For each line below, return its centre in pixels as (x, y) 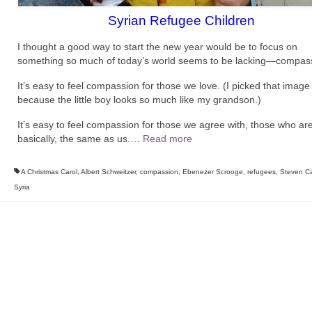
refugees (261, 171)
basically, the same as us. (73, 138)
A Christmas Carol (49, 171)
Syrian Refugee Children (181, 20)
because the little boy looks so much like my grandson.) (139, 99)
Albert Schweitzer (108, 171)
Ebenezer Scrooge (212, 171)
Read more (167, 138)
